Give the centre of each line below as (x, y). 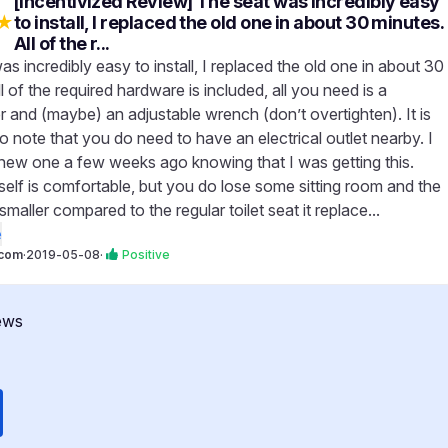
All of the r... (61, 43)
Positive (146, 254)
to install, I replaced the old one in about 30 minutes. (228, 22)
